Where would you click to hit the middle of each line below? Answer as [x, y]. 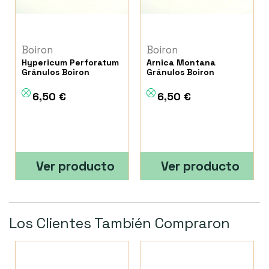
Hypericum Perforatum [70, 63]
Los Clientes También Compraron [119, 223]
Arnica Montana [181, 63]
